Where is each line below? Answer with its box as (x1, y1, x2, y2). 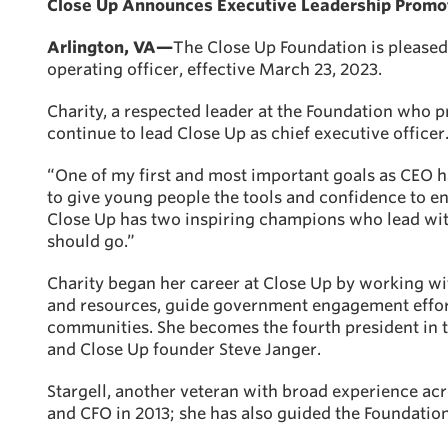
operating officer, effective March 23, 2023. (47, 60, 382, 79)
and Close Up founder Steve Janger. (47, 340, 321, 359)
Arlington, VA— (47, 38, 173, 57)
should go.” (47, 232, 135, 251)
